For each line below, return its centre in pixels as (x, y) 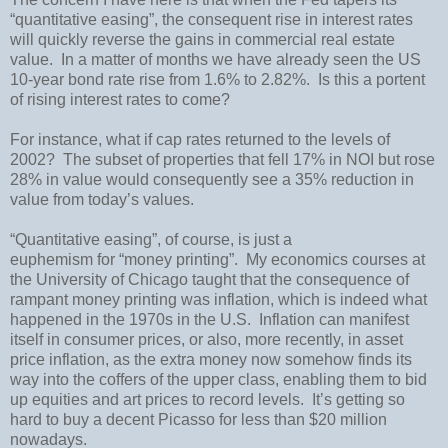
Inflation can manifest (334, 319)
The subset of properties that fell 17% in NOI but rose (249, 159)
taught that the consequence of (298, 279)
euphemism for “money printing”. (124, 259)
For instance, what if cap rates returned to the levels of (200, 139)
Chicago (158, 279)
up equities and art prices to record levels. (157, 399)
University (71, 279)
